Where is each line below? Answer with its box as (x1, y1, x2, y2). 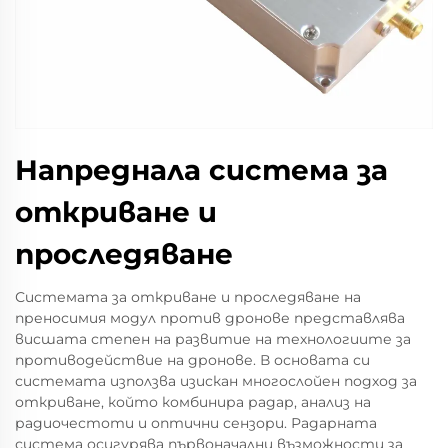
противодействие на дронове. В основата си (15, 351, 370, 369)
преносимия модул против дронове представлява (15, 309, 405, 327)
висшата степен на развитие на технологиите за (15, 330, 411, 348)
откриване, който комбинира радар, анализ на (15, 393, 371, 411)
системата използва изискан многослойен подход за (15, 372, 417, 390)
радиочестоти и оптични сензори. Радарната (15, 414, 377, 432)
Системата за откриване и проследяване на (15, 288, 361, 306)
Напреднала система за (15, 153, 388, 187)
